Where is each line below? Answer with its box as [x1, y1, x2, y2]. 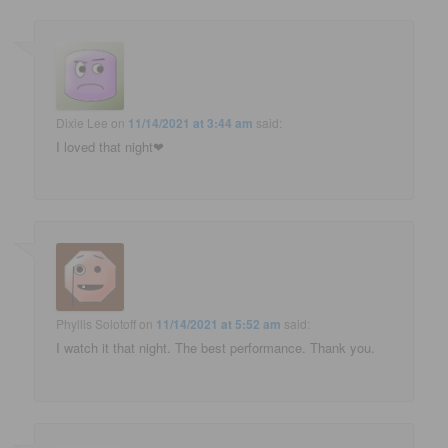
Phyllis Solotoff [56, 315, 137, 333]
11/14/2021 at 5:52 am [156, 315, 282, 334]
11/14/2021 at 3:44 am [128, 113, 254, 132]
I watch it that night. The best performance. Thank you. [56, 338, 376, 358]
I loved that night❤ [56, 136, 165, 156]
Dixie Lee [56, 113, 109, 131]
